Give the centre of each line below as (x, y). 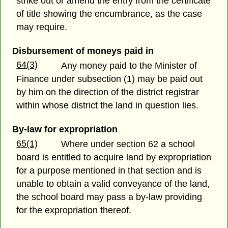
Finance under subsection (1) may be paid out (110, 79)
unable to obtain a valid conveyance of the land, (113, 183)
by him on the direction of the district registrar (108, 92)
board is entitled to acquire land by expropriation (114, 157)
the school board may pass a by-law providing (109, 197)
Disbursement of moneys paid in (83, 51)
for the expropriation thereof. (74, 210)
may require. (42, 27)
